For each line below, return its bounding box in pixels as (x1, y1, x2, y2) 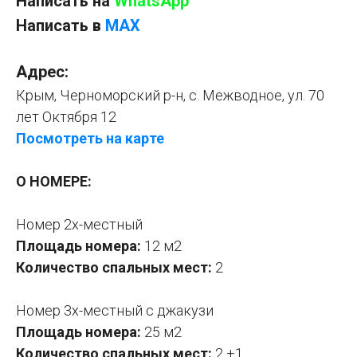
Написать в (16, 15, 105, 35)
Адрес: (16, 61, 69, 81)
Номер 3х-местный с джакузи (16, 301, 214, 319)
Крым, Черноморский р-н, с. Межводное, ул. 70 (16, 86, 324, 104)
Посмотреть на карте (16, 129, 164, 147)
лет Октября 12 (16, 108, 116, 125)
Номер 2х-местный (16, 215, 143, 233)
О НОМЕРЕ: (16, 172, 92, 190)
